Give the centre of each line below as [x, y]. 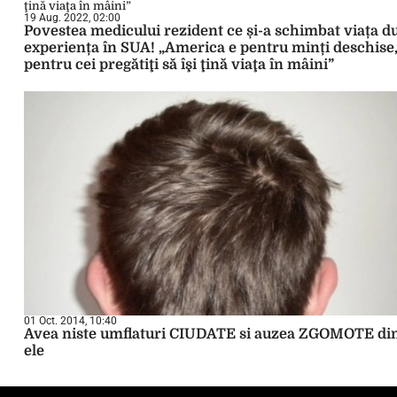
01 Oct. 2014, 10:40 [70, 321]
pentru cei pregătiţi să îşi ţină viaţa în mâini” [179, 65]
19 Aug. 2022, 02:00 [72, 18]
